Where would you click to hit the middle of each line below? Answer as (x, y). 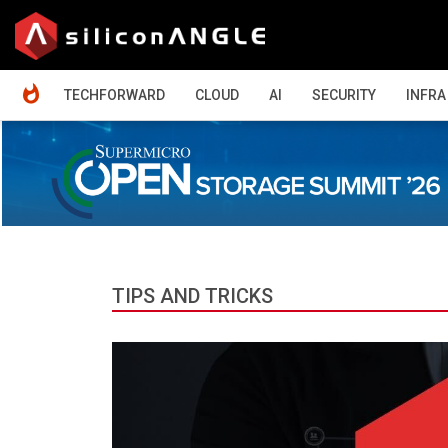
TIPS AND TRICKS (192, 295)
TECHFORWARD (114, 95)
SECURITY (344, 95)
